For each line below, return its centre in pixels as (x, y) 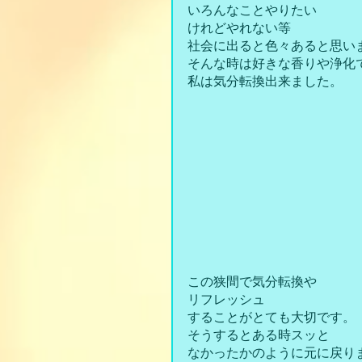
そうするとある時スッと (259, 335)
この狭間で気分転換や (252, 281)
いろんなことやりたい (252, 10)
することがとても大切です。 (271, 317)
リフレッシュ (226, 299)
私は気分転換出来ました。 (265, 81)
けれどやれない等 (239, 28)
